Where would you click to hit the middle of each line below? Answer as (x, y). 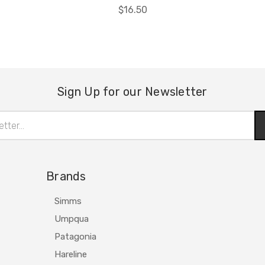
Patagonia (76, 237)
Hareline (71, 254)
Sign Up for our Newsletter (132, 92)
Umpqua (72, 219)
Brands (66, 176)
